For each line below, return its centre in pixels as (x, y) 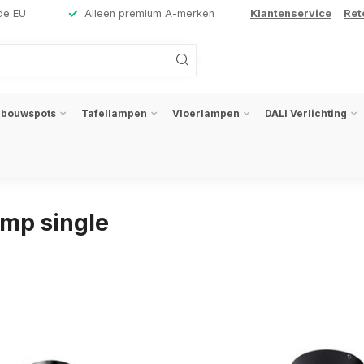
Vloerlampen (206, 113)
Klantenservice (291, 13)
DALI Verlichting (306, 113)
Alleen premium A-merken (149, 13)
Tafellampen (114, 113)
